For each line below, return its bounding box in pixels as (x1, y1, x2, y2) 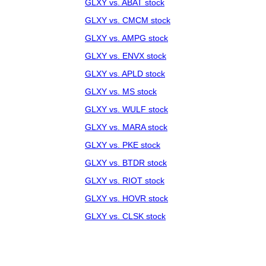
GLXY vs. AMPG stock (85, 33, 168, 43)
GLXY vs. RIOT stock (85, 176, 164, 186)
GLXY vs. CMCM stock (85, 15, 170, 26)
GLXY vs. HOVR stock (85, 194, 168, 204)
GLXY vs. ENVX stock (85, 51, 166, 61)
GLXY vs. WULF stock (85, 104, 168, 115)
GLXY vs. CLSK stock (85, 211, 166, 221)
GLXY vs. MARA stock (85, 122, 167, 132)
